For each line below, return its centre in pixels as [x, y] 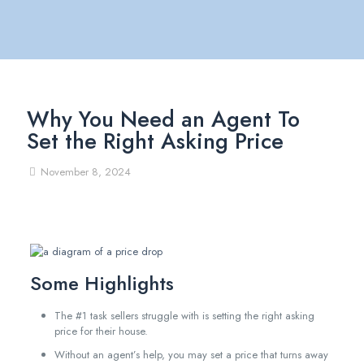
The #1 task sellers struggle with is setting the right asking [184, 316]
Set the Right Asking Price [155, 141]
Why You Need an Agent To [163, 119]
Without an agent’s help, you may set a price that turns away [191, 355]
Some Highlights [102, 283]
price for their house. [101, 331]
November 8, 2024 [86, 172]
